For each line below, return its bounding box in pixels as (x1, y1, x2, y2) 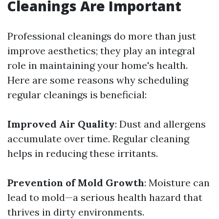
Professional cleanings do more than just (7, 30, 196, 42)
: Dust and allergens (115, 118, 206, 130)
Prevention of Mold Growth (7, 176, 144, 189)
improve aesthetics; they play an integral (7, 44, 195, 57)
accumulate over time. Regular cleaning (7, 132, 189, 145)
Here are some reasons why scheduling (7, 74, 188, 86)
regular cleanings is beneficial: (7, 88, 147, 101)
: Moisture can (144, 176, 210, 189)
